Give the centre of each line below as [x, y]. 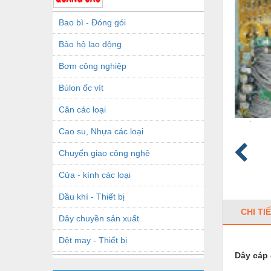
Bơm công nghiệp [93, 66]
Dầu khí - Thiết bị [92, 196]
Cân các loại [82, 109]
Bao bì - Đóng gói [92, 22]
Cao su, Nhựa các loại [101, 131]
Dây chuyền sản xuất [99, 218]
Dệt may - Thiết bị [93, 240]
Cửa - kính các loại [95, 175]
